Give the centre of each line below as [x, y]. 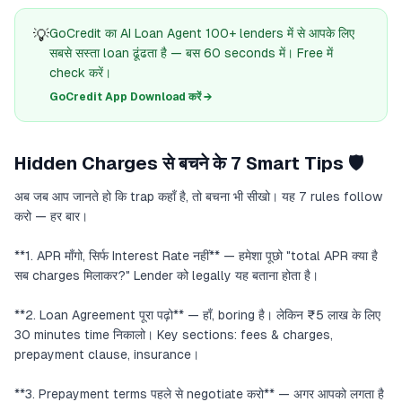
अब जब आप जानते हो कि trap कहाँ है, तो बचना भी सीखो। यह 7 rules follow [198, 197]
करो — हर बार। [51, 216]
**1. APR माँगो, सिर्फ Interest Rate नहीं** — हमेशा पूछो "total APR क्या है [196, 256]
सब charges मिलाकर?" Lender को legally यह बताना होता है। [166, 275]
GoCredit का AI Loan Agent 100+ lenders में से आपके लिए [202, 33]
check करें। [80, 73]
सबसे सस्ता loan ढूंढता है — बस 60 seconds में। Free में [191, 53]
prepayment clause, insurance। [107, 354]
